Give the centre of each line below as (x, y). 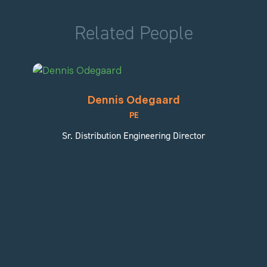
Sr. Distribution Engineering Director (133, 136)
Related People (133, 33)
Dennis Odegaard (133, 100)
